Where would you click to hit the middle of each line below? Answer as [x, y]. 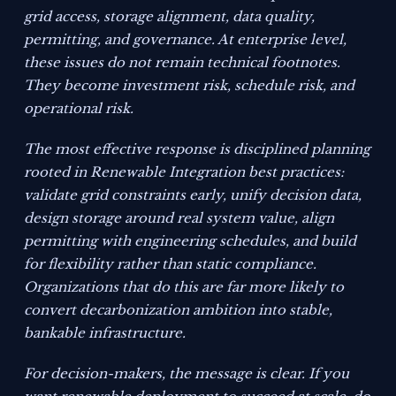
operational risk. [79, 109]
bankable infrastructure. [105, 333]
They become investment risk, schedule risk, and [190, 86]
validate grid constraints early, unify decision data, [193, 195]
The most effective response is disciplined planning [198, 149]
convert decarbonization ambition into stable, [179, 310]
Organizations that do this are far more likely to [184, 287]
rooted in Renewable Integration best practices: [184, 172]
